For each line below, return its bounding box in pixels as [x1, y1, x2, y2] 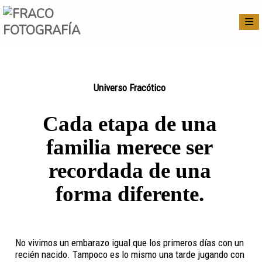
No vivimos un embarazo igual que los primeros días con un [15, 237, 244, 249]
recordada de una [48, 158, 211, 182]
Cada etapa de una [42, 112, 217, 136]
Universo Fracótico [94, 82, 166, 94]
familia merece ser [46, 135, 213, 159]
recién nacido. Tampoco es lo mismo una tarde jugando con [15, 249, 244, 260]
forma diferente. [55, 182, 204, 206]
